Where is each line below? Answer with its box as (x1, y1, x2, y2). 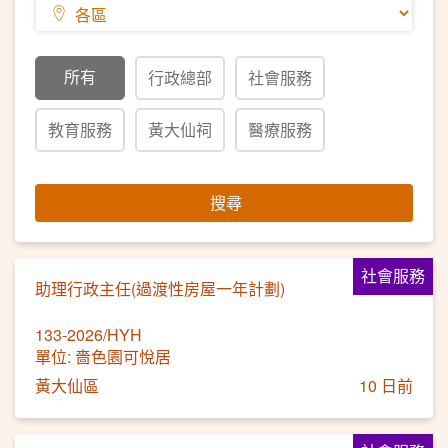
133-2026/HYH (35, 322, 142, 346)
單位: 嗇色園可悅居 (35, 344, 171, 368)
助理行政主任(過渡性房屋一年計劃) (35, 277, 285, 300)
